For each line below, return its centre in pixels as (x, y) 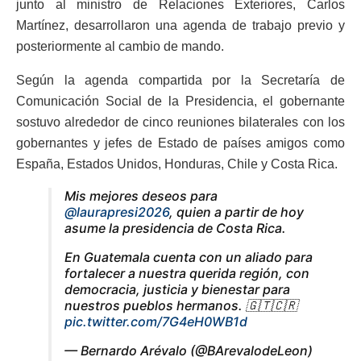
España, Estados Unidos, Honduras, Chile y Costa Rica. (177, 164)
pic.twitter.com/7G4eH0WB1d (156, 321)
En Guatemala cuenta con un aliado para (189, 257)
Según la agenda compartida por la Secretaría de (180, 80)
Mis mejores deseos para (141, 195)
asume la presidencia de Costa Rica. (175, 228)
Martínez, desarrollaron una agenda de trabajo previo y (180, 25)
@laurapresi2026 (117, 212)
